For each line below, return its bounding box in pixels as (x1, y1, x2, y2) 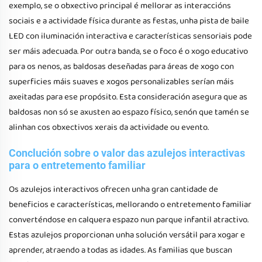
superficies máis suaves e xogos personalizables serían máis (9, 75, 234, 89)
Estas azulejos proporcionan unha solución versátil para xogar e (9, 228, 245, 242)
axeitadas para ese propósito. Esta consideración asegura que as (9, 90, 247, 104)
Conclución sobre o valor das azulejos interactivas (9, 147, 245, 159)
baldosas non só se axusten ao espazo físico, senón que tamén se (9, 105, 249, 119)
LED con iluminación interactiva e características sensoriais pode (9, 29, 252, 43)
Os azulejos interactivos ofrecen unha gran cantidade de (9, 182, 218, 196)
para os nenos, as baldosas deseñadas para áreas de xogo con (9, 60, 234, 74)
